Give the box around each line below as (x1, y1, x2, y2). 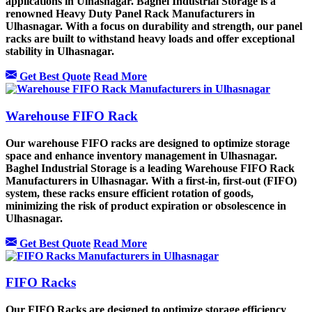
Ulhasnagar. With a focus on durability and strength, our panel (6, 20, 302, 33)
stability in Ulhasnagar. (6, 45, 114, 58)
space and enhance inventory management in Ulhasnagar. (6, 149, 277, 162)
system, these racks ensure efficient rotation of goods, (6, 187, 253, 199)
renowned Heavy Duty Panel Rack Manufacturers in (6, 8, 255, 20)
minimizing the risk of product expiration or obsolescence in (6, 199, 286, 212)
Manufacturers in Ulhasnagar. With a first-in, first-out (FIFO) (6, 174, 297, 187)
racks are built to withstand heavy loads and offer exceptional (6, 33, 295, 45)
